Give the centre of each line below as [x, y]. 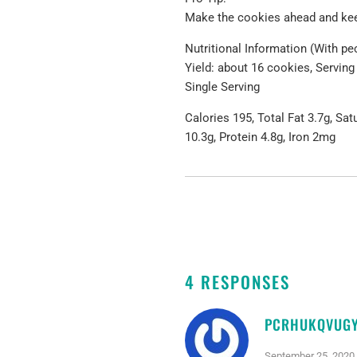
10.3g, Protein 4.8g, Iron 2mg [260, 137]
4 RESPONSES [237, 282]
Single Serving [222, 86]
